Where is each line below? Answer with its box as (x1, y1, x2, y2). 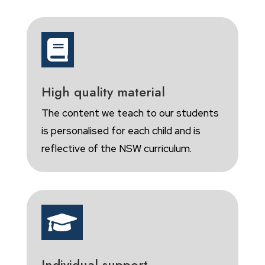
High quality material (41, 82, 165, 102)
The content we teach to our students (41, 106, 219, 120)
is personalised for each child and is (41, 124, 201, 138)
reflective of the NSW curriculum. (41, 142, 192, 156)
